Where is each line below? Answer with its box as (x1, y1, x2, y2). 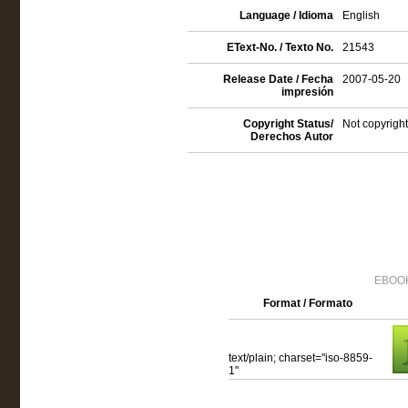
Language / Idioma (239, 9, 333, 22)
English (342, 9, 380, 22)
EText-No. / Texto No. (226, 41, 333, 54)
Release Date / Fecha (222, 73, 333, 86)
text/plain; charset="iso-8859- (228, 352, 372, 364)
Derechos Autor (250, 130, 333, 143)
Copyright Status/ (242, 117, 333, 130)
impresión (280, 86, 333, 98)
